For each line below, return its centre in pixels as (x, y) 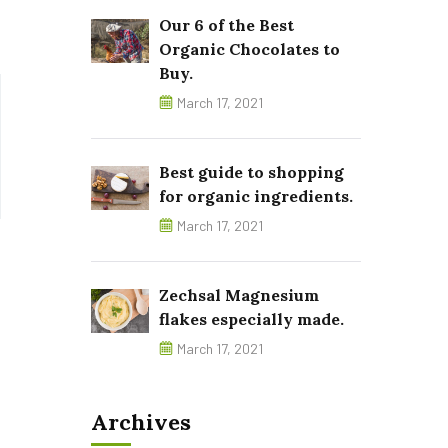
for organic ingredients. (256, 196)
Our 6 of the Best (226, 25)
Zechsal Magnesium (239, 295)
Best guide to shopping (251, 172)
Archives (141, 422)
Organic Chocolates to (249, 49)
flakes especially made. (251, 319)
